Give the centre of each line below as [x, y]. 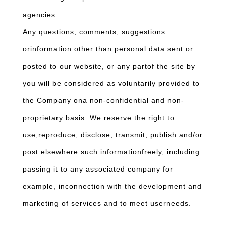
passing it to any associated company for [98, 169]
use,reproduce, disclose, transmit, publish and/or [113, 135]
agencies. [42, 15]
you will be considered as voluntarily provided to [111, 83]
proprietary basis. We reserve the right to [99, 118]
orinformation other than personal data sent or [108, 49]
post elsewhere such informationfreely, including [111, 152]
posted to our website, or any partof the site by [109, 66]
